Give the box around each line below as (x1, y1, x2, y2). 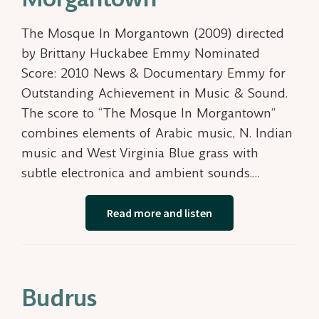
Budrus (21, 283, 97, 315)
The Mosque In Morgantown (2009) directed (21, 24, 284, 43)
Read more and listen (107, 206, 212, 221)
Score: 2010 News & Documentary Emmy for (21, 64, 286, 83)
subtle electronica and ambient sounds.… (21, 164, 260, 182)
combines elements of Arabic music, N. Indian (21, 124, 293, 142)
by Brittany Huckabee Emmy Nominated (21, 44, 260, 63)
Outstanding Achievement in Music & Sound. (21, 84, 288, 103)
